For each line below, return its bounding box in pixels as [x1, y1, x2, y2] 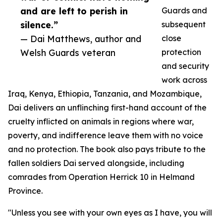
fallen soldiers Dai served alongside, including [8, 158, 184, 168]
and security [162, 61, 209, 71]
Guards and [162, 5, 207, 16]
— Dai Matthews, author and [20, 33, 141, 45]
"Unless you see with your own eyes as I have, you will [8, 208, 212, 218]
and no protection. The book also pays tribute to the [8, 144, 206, 155]
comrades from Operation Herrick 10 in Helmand [8, 172, 195, 182]
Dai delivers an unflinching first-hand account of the [8, 103, 207, 113]
